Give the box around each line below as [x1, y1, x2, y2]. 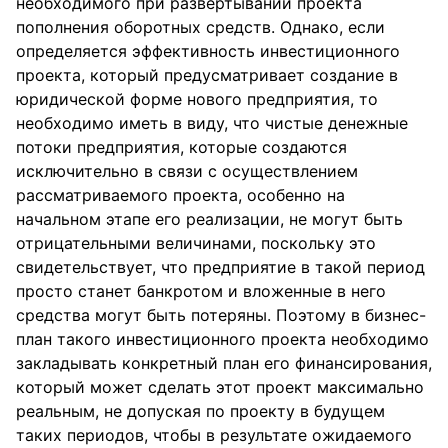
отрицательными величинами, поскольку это [16, 233, 376, 253]
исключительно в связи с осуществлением [16, 161, 358, 181]
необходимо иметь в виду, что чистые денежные [16, 113, 408, 133]
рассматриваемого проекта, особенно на [16, 185, 345, 205]
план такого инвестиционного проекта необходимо [16, 329, 429, 349]
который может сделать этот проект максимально [16, 377, 424, 397]
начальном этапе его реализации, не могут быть [16, 209, 403, 229]
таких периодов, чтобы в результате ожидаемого [16, 425, 412, 445]
